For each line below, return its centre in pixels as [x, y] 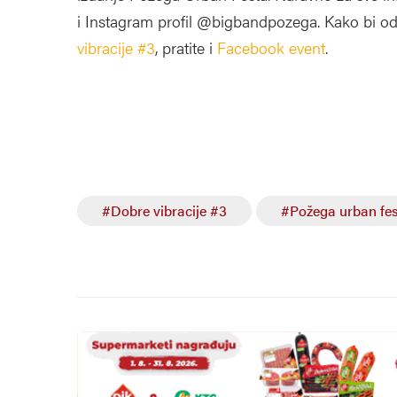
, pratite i [186, 47]
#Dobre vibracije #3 [164, 210]
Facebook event [271, 47]
